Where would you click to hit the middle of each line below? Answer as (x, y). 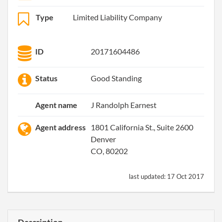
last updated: (148, 176)
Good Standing (116, 78)
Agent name (56, 105)
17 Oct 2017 (186, 176)
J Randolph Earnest (124, 105)
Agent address (60, 127)
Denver (103, 139)
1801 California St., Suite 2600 (142, 127)
